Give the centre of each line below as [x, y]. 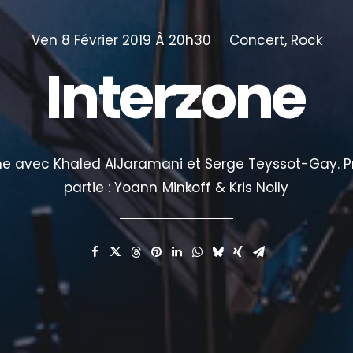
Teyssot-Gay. [294, 164]
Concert [256, 40]
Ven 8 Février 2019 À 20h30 [121, 40]
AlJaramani [143, 164]
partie [84, 188]
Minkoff [186, 188]
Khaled [77, 164]
